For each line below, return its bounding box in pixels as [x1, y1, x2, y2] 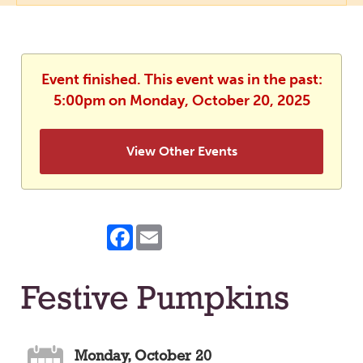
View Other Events [126, 143, 237, 160]
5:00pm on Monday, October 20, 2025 [53, 92, 310, 110]
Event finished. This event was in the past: [41, 70, 322, 89]
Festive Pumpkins [20, 284, 289, 318]
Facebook [133, 223, 194, 239]
